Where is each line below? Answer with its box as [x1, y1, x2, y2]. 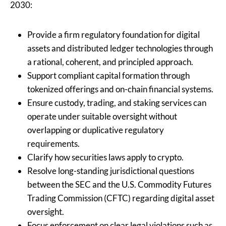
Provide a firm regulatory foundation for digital [27, 29, 200, 40]
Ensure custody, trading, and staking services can [27, 97, 206, 108]
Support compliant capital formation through [27, 70, 190, 81]
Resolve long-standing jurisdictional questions [27, 165, 194, 177]
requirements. [27, 138, 80, 149]
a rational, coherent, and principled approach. [27, 56, 193, 68]
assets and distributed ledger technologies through [27, 43, 213, 54]
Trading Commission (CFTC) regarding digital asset [27, 193, 214, 204]
